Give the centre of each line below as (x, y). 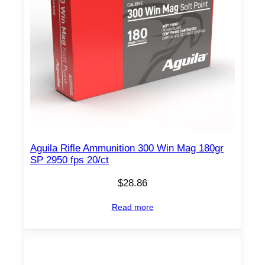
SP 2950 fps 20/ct (70, 160)
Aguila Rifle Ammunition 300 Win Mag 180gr (127, 148)
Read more (132, 207)
